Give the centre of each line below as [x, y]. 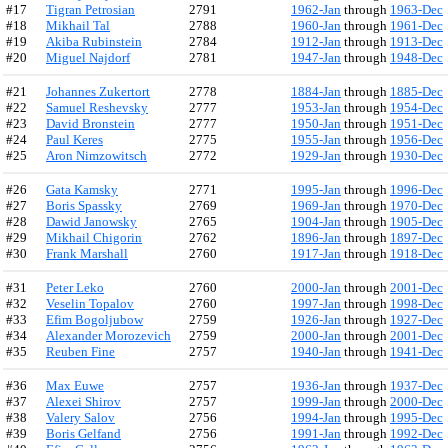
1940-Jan [316, 351]
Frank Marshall [87, 253]
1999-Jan [316, 401]
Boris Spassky [84, 205]
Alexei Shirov [83, 401]
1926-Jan [316, 319]
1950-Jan [316, 123]
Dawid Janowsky [91, 221]
